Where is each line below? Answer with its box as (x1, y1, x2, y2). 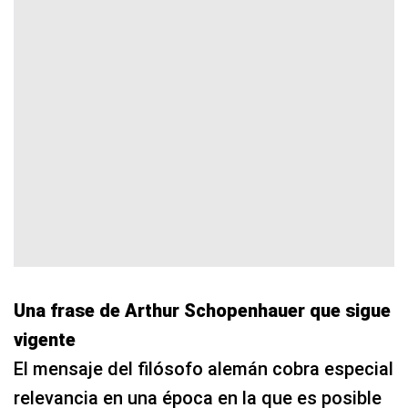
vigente (14, 328, 76, 351)
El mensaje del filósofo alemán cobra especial (14, 357, 393, 380)
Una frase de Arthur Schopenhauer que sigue (14, 299, 391, 321)
